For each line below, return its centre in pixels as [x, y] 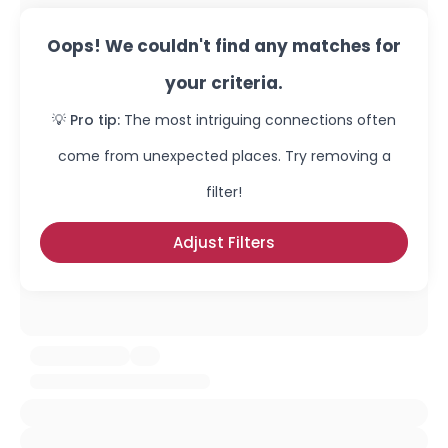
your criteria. [224, 83]
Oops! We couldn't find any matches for [224, 46]
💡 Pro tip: [86, 120]
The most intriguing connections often [260, 120]
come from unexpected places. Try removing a [224, 156]
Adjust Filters [224, 242]
